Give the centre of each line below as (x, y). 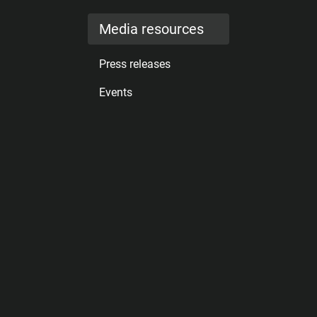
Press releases (135, 64)
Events (116, 92)
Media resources (151, 29)
